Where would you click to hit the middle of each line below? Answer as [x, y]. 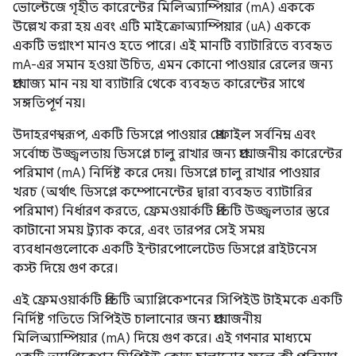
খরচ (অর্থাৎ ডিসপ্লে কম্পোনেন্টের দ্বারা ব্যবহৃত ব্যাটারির [163, 192]
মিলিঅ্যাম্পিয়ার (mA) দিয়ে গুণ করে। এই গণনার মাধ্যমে [162, 339]
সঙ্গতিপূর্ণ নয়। [49, 103]
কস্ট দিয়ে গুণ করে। [66, 269]
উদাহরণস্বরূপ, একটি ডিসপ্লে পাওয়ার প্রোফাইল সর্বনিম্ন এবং [164, 135]
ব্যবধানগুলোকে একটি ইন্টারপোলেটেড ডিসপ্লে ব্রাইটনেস [165, 250]
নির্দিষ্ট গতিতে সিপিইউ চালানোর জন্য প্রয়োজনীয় [137, 319]
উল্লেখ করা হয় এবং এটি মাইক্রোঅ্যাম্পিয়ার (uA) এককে [162, 27]
